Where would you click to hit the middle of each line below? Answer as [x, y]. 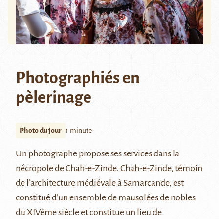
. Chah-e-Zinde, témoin [159, 168]
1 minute [79, 131]
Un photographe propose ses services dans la [98, 154]
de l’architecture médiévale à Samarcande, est [100, 183]
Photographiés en [78, 78]
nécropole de [41, 168]
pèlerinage [54, 98]
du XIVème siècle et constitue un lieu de [89, 212]
